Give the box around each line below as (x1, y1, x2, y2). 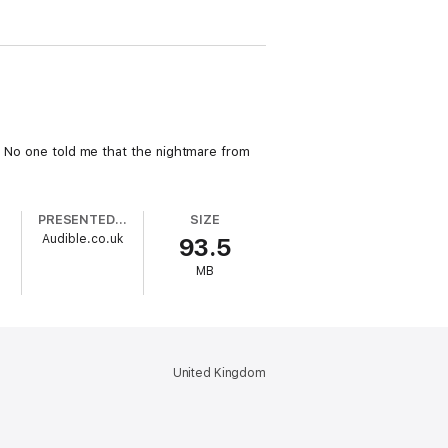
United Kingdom (172, 366, 266, 380)
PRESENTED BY (115, 212, 128, 227)
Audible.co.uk (42, 232, 124, 246)
